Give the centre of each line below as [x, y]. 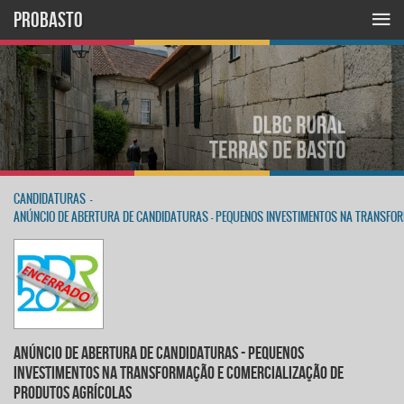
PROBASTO [48, 20]
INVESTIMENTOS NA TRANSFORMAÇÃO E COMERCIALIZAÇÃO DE [179, 372]
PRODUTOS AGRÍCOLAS [73, 392]
